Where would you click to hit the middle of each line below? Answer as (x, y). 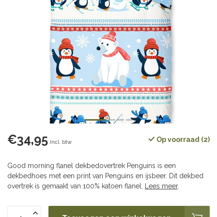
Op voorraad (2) (182, 139)
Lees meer (161, 186)
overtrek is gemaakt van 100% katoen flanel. (76, 186)
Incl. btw (61, 142)
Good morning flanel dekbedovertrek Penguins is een (92, 166)
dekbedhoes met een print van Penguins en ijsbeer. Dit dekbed (105, 176)
